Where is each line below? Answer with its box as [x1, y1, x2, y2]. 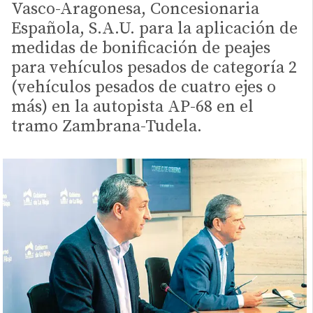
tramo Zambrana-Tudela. [11, 116, 202, 138]
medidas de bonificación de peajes [11, 38, 270, 59]
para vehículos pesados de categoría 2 [11, 57, 297, 79]
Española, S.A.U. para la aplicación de [11, 18, 298, 40]
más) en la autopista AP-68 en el [11, 96, 254, 118]
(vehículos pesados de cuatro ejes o [11, 77, 276, 99]
